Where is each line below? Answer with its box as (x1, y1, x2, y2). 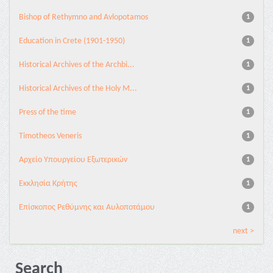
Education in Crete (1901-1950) (19, 37, 125, 46)
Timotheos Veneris (19, 132, 82, 141)
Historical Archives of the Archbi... (19, 60, 135, 69)
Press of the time (19, 108, 76, 117)
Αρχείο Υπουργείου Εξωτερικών (19, 155, 127, 165)
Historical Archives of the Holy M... (19, 84, 137, 93)
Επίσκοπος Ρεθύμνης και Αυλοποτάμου (19, 203, 155, 212)
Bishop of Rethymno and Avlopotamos (19, 13, 148, 22)
